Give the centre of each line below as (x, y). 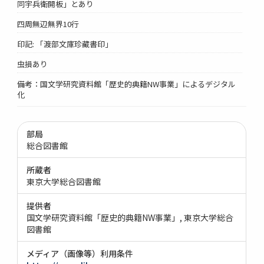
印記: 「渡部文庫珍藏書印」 (65, 44)
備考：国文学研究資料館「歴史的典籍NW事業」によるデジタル (127, 84)
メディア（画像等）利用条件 (80, 253)
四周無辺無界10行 (48, 24)
